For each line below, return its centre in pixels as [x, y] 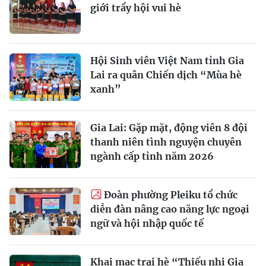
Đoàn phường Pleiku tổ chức [171, 194]
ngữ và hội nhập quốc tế [147, 223]
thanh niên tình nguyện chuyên [166, 142]
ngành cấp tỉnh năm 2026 [152, 156]
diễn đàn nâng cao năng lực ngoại [170, 209]
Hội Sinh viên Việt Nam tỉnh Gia [167, 60]
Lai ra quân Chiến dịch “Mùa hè [166, 75]
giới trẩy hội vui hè [136, 7]
